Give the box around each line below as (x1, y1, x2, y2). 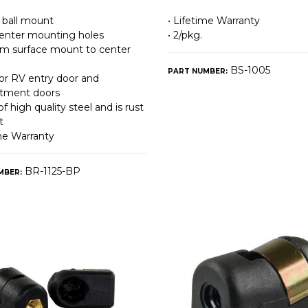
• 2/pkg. (167, 28, 202, 41)
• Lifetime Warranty (167, 14, 260, 27)
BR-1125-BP (21, 164, 80, 177)
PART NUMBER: (167, 66, 228, 76)
